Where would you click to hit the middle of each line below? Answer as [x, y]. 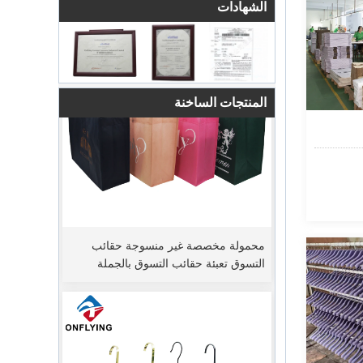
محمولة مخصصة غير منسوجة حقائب [178, 227]
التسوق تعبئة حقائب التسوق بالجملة [181, 245]
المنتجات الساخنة [220, 102]
